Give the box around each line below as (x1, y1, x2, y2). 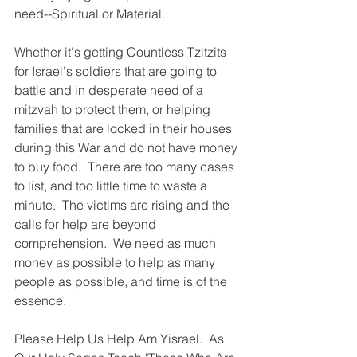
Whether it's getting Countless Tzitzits (14, 43, 229, 60)
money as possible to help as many (14, 253, 218, 270)
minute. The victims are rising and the (14, 196, 233, 213)
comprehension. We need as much (14, 234, 219, 251)
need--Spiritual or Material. (14, 5, 165, 22)
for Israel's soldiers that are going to (14, 62, 220, 79)
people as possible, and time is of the (14, 273, 230, 289)
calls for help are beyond (14, 215, 159, 232)
